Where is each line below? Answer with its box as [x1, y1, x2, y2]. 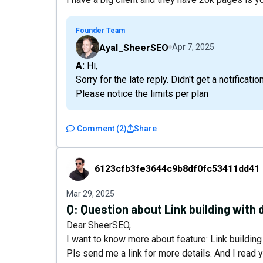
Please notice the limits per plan [76, 88, 208, 99]
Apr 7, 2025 [172, 42, 214, 52]
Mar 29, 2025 [66, 189, 114, 198]
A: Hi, [85, 60, 97, 71]
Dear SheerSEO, [66, 220, 131, 231]
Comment [77, 124, 114, 133]
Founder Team [76, 26, 125, 35]
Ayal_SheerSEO [99, 42, 168, 53]
